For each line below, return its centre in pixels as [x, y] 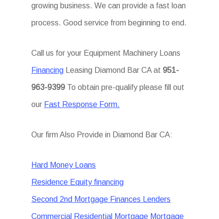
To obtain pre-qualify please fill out [125, 87]
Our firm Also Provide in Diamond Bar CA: [102, 135]
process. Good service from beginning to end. [109, 23]
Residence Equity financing [78, 182]
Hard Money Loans [64, 165]
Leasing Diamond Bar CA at [113, 70]
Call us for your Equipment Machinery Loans [106, 53]
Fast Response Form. [82, 104]
